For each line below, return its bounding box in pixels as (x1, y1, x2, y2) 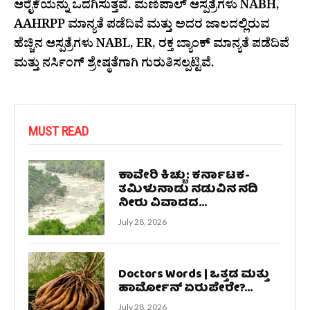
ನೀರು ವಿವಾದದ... (118, 193, 207, 214)
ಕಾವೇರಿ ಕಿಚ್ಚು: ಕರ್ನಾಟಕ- (118, 165, 250, 186)
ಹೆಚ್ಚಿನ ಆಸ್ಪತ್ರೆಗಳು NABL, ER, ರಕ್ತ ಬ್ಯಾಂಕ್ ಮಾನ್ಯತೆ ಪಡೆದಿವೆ (14, 35, 289, 56)
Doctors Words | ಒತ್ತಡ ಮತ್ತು (118, 265, 269, 286)
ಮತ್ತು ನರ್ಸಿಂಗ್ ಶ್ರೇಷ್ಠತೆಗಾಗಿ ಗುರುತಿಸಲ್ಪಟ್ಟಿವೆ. (14, 55, 215, 75)
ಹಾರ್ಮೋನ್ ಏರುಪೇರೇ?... (118, 279, 253, 300)
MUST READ (28, 122, 89, 139)
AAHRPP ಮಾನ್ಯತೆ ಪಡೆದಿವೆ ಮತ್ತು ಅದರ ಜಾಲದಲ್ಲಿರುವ (14, 16, 270, 37)
